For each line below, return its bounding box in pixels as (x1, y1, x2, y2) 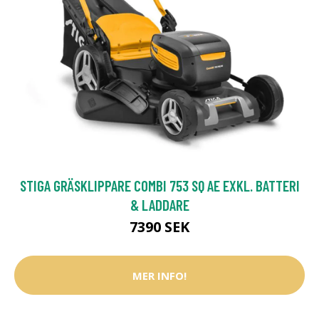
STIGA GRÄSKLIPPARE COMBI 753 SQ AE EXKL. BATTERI (19, 177, 300, 195)
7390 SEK (130, 217, 189, 237)
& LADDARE (130, 196, 189, 214)
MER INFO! (132, 268, 187, 283)
